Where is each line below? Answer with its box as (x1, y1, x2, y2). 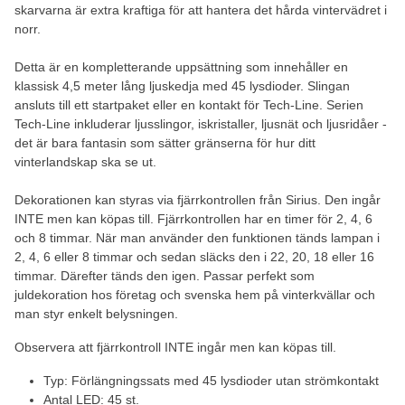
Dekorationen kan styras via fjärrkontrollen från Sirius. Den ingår (14, 192, 381, 207)
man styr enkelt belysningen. (14, 306, 178, 321)
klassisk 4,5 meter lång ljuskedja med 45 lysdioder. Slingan (14, 78, 350, 93)
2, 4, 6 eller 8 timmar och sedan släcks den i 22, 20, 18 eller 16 (14, 249, 374, 264)
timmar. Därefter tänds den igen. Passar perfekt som (14, 268, 315, 283)
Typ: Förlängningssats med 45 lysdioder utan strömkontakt (43, 372, 379, 388)
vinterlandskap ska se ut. (14, 154, 156, 169)
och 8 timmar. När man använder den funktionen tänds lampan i (14, 230, 380, 245)
